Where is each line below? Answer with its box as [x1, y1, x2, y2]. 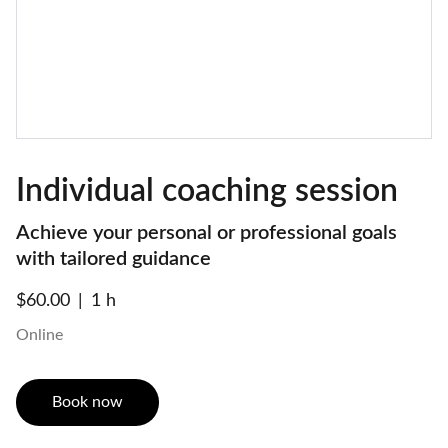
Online [16, 327, 63, 343]
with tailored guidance [16, 249, 211, 269]
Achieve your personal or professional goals [16, 223, 397, 243]
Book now [52, 394, 123, 410]
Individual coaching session [16, 175, 398, 207]
